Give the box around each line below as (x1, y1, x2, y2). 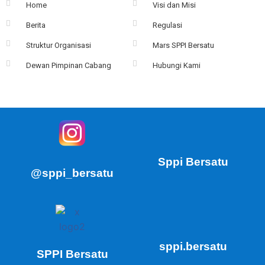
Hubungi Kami (153, 61, 201, 70)
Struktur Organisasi (26, 41, 91, 50)
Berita (26, 21, 46, 30)
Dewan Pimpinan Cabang (26, 61, 111, 70)
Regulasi (153, 21, 182, 30)
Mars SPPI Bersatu (153, 41, 214, 50)
